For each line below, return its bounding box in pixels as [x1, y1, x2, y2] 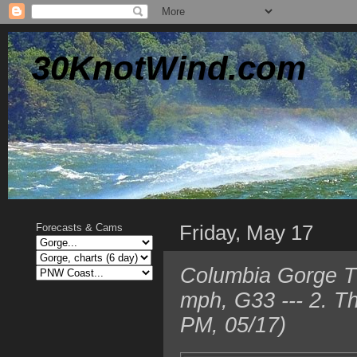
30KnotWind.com [32, 49, 306, 87]
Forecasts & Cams [36, 222, 123, 233]
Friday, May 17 [179, 221, 313, 244]
